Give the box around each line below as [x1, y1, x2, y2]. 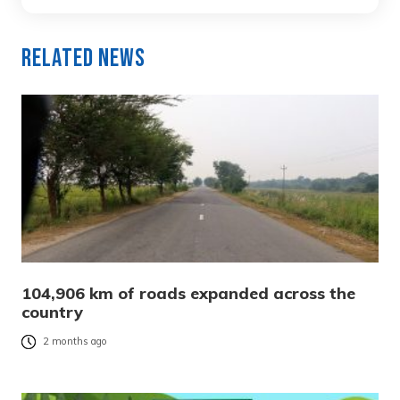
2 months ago [43, 335, 107, 348]
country [21, 302, 83, 323]
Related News [21, 44, 146, 74]
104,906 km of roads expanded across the [21, 283, 355, 304]
